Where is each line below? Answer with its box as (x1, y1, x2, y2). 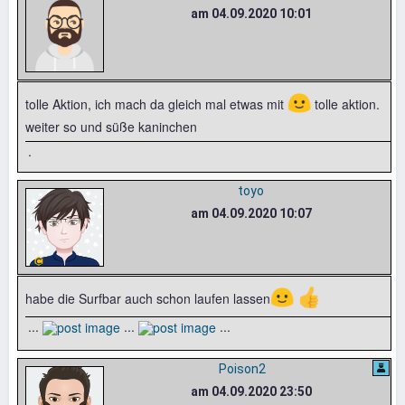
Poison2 (218, 361, 266, 376)
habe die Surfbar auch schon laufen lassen (25, 288, 270, 307)
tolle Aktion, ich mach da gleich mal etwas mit (25, 94, 287, 113)
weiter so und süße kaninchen (25, 117, 197, 136)
